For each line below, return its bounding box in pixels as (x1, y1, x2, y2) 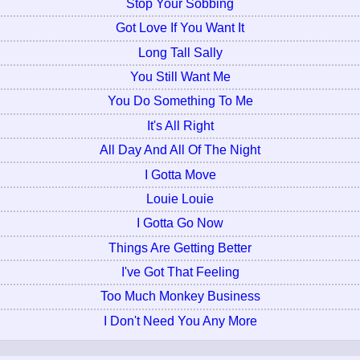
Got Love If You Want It (116, 21, 244, 35)
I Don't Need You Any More (103, 313, 257, 328)
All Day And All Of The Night (100, 143, 260, 157)
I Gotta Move (144, 167, 216, 182)
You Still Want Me (129, 70, 231, 84)
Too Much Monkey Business (100, 289, 260, 304)
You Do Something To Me (107, 94, 253, 108)
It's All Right (146, 118, 214, 133)
